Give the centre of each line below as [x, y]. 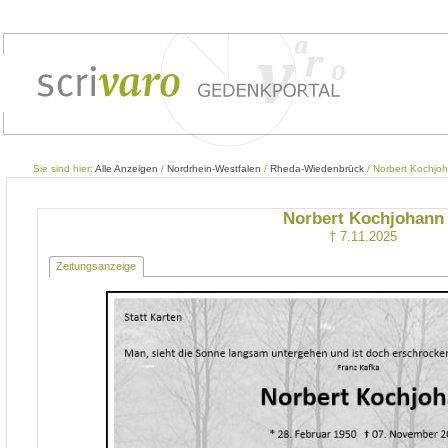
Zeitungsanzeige [96, 266]
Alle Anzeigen [126, 168]
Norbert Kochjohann [363, 218]
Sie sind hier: [64, 168]
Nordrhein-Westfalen [214, 168]
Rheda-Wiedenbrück [317, 168]
